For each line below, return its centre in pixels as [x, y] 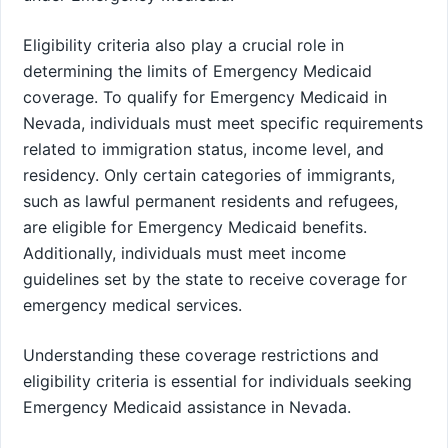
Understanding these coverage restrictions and [201, 354]
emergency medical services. [132, 304]
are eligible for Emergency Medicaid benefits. [195, 226]
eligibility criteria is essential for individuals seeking [217, 380]
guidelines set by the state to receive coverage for [215, 278]
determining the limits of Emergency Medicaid [197, 70]
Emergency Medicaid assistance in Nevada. [187, 406]
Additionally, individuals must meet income [184, 252]
